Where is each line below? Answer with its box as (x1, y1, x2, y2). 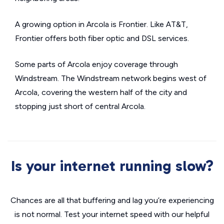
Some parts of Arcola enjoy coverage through (15, 59, 178, 69)
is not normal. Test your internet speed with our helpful (14, 209, 209, 219)
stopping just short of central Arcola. (15, 101, 145, 111)
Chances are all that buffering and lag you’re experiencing (10, 195, 214, 205)
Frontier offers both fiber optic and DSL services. (15, 33, 189, 43)
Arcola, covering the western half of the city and (15, 87, 187, 97)
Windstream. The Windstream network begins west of (15, 73, 206, 83)
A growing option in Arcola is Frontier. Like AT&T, (15, 19, 188, 29)
